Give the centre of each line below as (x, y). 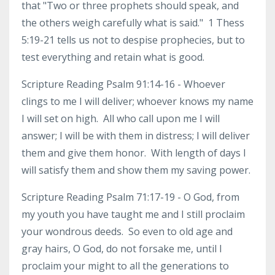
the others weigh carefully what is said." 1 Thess (133, 23)
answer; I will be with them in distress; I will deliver (136, 136)
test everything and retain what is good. (113, 57)
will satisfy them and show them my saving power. (136, 170)
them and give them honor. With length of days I (134, 153)
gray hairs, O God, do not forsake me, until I (122, 249)
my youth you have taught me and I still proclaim (133, 214)
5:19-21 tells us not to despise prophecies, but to (133, 40)
